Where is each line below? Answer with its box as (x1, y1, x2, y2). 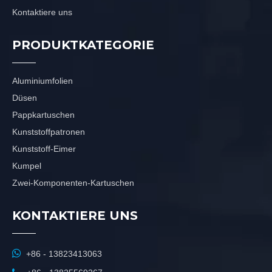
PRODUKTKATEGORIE (12, 38, 154, 52)
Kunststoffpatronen (12, 127, 85, 137)
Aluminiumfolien (12, 76, 73, 86)
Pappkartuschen (12, 110, 75, 120)
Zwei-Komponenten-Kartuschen (12, 178, 134, 188)
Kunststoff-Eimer (12, 144, 76, 154)
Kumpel (12, 161, 41, 171)
